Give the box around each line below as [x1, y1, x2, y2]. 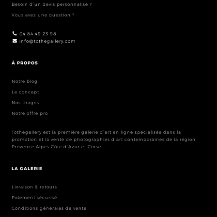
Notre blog [11, 78, 38, 84]
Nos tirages [11, 99, 39, 105]
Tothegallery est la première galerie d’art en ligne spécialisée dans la [11, 129, 181, 135]
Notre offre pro [11, 110, 48, 116]
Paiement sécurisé [11, 194, 57, 200]
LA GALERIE [11, 165, 43, 171]
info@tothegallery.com [17, 38, 76, 44]
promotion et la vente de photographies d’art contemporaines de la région [11, 136, 196, 142]
